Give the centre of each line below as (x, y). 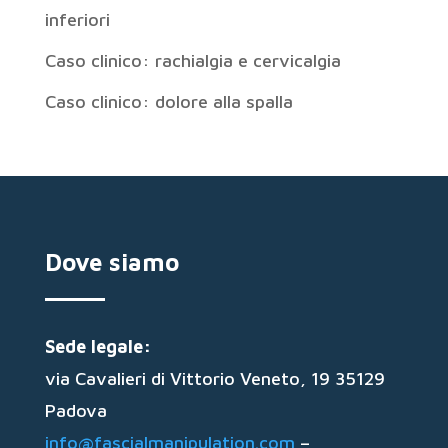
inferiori (77, 19)
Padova (75, 410)
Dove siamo (111, 262)
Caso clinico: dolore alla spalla (168, 101)
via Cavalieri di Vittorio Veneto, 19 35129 (214, 378)
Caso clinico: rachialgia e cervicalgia (192, 60)
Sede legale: (97, 346)
